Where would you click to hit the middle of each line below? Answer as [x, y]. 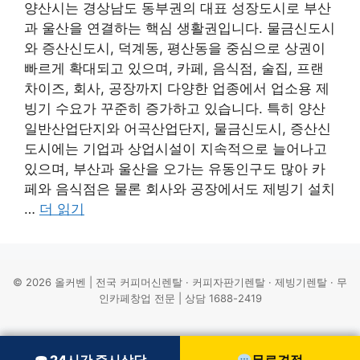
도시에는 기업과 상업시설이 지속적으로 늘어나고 [176, 148]
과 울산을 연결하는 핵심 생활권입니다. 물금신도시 [180, 28]
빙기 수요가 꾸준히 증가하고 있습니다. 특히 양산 [175, 108]
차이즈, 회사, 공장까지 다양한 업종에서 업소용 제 [177, 88]
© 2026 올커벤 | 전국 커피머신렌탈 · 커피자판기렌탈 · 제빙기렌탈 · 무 [180, 282]
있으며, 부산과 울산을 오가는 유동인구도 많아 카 [175, 168]
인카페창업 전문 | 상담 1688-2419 [180, 298]
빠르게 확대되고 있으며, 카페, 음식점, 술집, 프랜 [174, 68]
